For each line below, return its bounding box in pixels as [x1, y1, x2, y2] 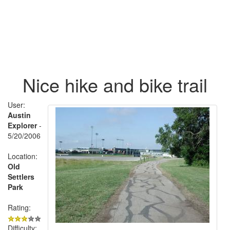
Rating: [8, 202, 31, 213]
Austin [8, 109, 31, 120]
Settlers [8, 171, 34, 182]
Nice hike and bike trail [23, 71, 207, 98]
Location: [8, 150, 37, 161]
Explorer [8, 120, 37, 130]
